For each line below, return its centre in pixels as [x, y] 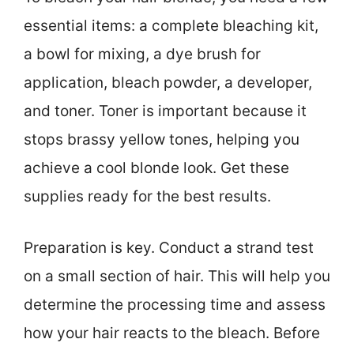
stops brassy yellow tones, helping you [162, 140]
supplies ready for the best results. [147, 197]
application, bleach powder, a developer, [168, 83]
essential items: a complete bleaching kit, [171, 26]
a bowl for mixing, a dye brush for [142, 55]
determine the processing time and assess [175, 304]
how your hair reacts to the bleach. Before [172, 333]
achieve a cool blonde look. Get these [156, 168]
